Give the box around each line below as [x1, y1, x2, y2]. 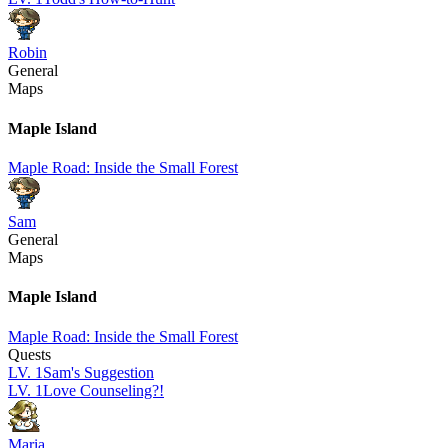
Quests [8, 345, 51, 363]
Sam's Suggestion [43, 363, 154, 381]
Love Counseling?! [43, 381, 164, 399]
